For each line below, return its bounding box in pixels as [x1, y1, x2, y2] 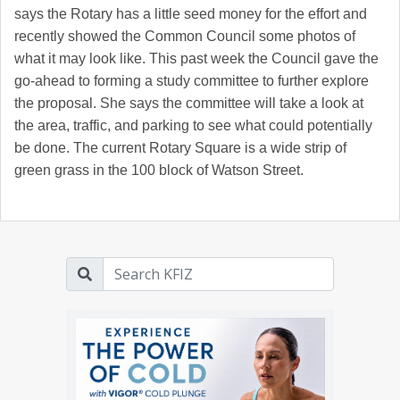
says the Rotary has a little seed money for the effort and [14, 6, 367, 22]
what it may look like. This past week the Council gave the [14, 51, 379, 67]
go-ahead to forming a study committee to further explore [14, 73, 369, 89]
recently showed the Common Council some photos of [14, 29, 355, 45]
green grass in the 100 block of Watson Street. [14, 162, 304, 179]
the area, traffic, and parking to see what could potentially [14, 118, 372, 134]
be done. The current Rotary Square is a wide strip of [14, 140, 346, 156]
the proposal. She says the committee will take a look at [14, 96, 363, 112]
